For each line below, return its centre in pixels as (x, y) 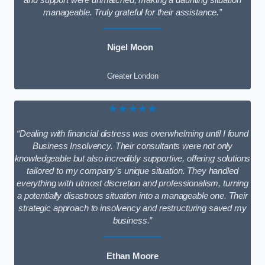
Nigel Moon (130, 48)
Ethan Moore (132, 256)
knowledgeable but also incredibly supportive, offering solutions (132, 159)
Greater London (132, 76)
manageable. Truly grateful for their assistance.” (132, 12)
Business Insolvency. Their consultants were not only (132, 146)
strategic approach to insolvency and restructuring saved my (132, 209)
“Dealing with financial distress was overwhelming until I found (132, 134)
